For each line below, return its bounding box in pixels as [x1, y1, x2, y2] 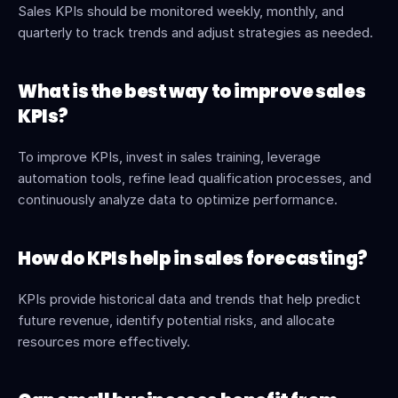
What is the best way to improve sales [18, 79, 366, 104]
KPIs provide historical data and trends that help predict [18, 291, 361, 307]
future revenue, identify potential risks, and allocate [18, 312, 335, 329]
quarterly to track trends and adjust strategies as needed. [18, 24, 373, 41]
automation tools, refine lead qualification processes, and [18, 170, 371, 187]
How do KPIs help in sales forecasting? [18, 246, 368, 271]
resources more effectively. [18, 333, 190, 350]
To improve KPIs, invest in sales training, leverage [18, 148, 321, 165]
